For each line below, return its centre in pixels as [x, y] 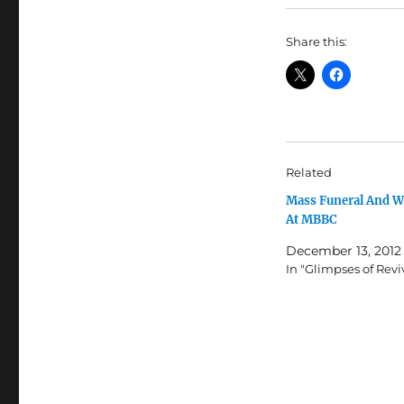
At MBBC [311, 219]
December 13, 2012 [343, 250]
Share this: [316, 41]
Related [308, 172]
